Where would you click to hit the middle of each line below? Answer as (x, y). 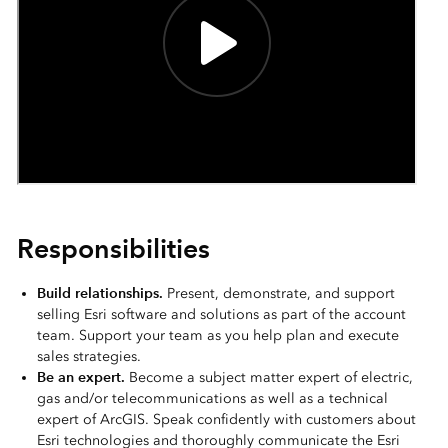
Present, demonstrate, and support (278, 293)
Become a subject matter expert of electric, (268, 377)
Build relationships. (99, 293)
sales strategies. (88, 356)
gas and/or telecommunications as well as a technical (212, 398)
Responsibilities (113, 248)
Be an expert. (80, 377)
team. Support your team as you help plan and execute (217, 335)
